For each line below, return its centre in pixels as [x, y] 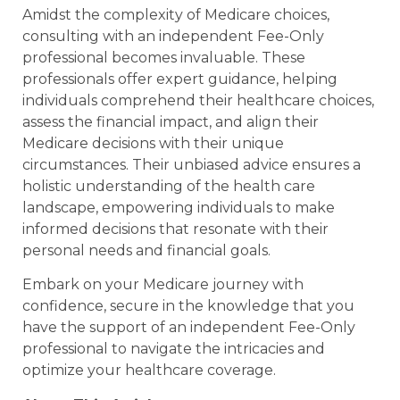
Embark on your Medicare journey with [163, 285]
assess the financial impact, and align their [171, 121]
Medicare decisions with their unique [153, 143]
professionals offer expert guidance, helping [180, 79]
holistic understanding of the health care [169, 186]
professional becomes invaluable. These [164, 57]
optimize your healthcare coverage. [149, 371]
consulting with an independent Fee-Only [173, 36]
